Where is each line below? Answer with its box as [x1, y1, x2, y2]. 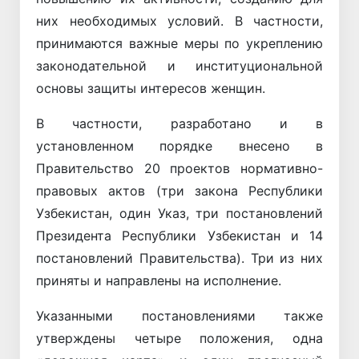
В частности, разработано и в [36, 115, 323, 131]
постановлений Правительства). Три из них [36, 249, 323, 266]
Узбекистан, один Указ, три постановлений [36, 204, 323, 221]
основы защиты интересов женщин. [36, 79, 265, 96]
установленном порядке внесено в [36, 137, 323, 154]
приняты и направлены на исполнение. [36, 272, 281, 288]
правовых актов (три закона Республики [36, 182, 323, 199]
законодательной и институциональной [36, 57, 323, 74]
